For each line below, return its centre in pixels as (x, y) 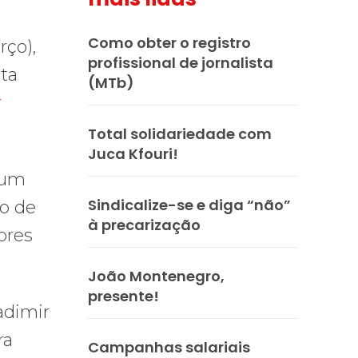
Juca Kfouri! (133, 153)
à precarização (144, 225)
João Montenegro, (156, 276)
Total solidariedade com (180, 133)
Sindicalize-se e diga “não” (189, 205)
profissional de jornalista (181, 62)
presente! (123, 296)
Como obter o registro (169, 42)
